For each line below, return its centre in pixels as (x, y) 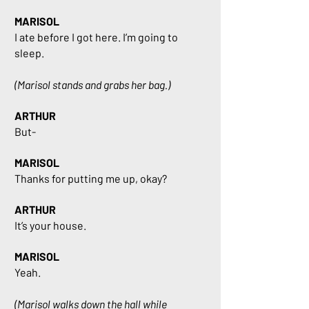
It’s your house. (50, 225)
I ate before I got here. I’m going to (96, 37)
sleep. (29, 53)
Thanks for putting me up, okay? (91, 178)
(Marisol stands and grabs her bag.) (92, 84)
